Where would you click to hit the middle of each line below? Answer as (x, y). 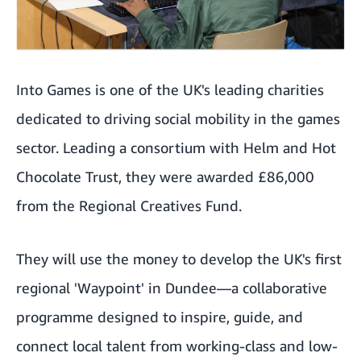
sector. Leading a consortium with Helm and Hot (176, 147)
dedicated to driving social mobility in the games (178, 118)
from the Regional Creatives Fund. (129, 205)
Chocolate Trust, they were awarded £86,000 (165, 176)
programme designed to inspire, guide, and (160, 316)
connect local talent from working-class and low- (177, 345)
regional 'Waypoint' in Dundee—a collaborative (172, 287)
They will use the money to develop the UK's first (179, 258)
